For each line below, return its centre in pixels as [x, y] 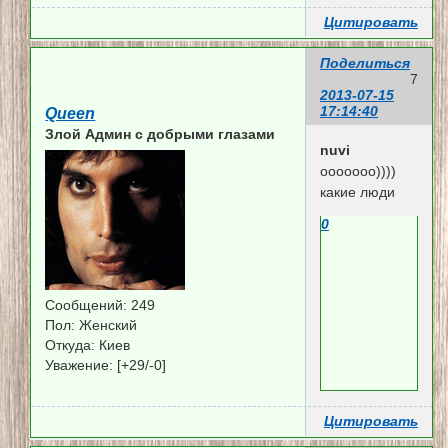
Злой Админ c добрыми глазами [160, 133]
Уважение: [79, 364]
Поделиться [364, 63]
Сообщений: [86, 304]
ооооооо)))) [357, 170]
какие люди [357, 191]
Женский [106, 324]
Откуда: [70, 344]
